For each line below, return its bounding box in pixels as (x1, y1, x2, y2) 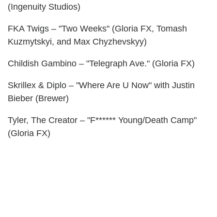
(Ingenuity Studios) (8, 2, 80, 12)
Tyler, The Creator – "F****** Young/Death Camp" (8, 115, 197, 125)
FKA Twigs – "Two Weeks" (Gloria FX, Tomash (8, 24, 187, 34)
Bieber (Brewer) (8, 93, 69, 104)
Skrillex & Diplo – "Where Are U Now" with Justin (8, 80, 195, 91)
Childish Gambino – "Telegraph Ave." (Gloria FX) (8, 59, 195, 69)
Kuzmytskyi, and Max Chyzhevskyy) (8, 37, 147, 47)
